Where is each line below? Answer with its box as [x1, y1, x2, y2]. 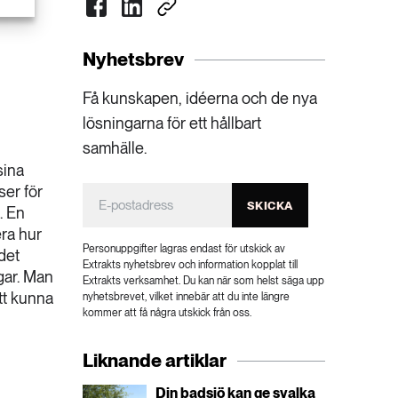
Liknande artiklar [83, 349, 227, 372]
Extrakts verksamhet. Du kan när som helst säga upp [83, 275, 325, 288]
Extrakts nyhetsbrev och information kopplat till [83, 259, 298, 272]
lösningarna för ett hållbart [83, 114, 262, 133]
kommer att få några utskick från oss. [83, 306, 252, 320]
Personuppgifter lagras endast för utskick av [83, 243, 286, 256]
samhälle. [83, 139, 147, 158]
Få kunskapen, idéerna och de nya [83, 89, 318, 108]
